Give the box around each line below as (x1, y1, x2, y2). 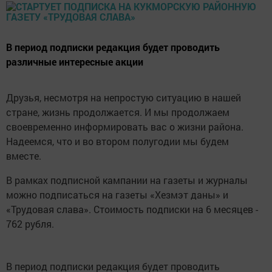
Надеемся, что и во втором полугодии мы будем (6, 135, 229, 148)
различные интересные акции (6, 55, 143, 69)
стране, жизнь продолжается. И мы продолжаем (6, 106, 229, 119)
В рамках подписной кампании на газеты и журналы (6, 174, 248, 187)
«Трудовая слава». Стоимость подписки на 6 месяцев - (6, 203, 258, 216)
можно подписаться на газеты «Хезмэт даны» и (6, 188, 228, 202)
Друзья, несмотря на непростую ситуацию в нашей (6, 91, 241, 104)
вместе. (6, 149, 46, 163)
